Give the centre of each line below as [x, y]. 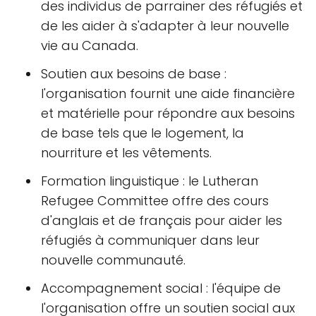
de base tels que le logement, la [142, 133]
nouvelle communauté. [113, 260]
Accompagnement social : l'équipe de [161, 288]
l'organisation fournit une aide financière [168, 93]
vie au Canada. [90, 45]
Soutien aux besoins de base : [134, 74]
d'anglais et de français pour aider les [162, 220]
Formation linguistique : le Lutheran [150, 181]
